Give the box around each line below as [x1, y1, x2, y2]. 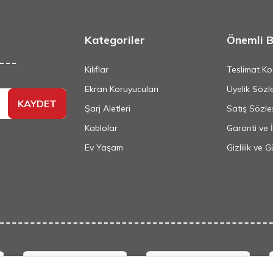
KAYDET [18, 97, 57, 110]
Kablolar [85, 122, 118, 133]
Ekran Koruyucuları [85, 83, 158, 94]
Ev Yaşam [85, 142, 123, 153]
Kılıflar [85, 64, 108, 75]
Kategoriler [85, 33, 145, 47]
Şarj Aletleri [85, 103, 130, 114]
